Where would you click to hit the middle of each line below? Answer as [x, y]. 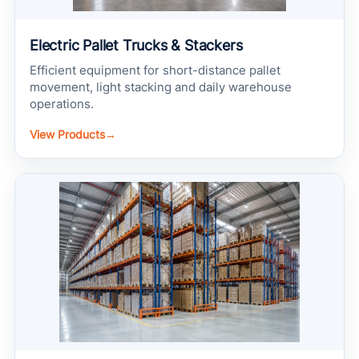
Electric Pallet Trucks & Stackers [136, 45]
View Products [67, 134]
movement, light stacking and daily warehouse [161, 87]
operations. [62, 104]
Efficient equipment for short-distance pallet [155, 71]
